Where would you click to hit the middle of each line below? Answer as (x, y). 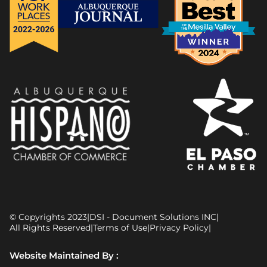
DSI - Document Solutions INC (153, 217)
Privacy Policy (179, 228)
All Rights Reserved (50, 228)
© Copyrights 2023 (48, 217)
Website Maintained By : (64, 256)
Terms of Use (120, 228)
